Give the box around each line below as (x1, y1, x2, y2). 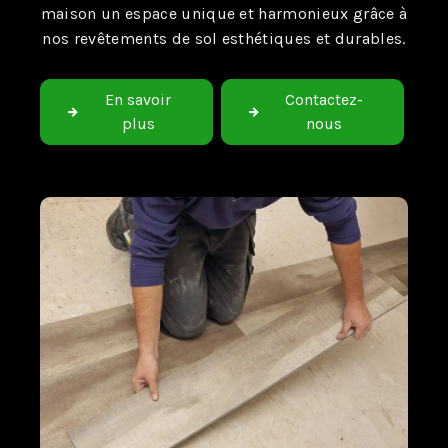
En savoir (105, 90, 172, 109)
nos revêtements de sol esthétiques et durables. (42, 29, 406, 48)
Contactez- (285, 90, 364, 109)
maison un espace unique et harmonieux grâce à (40, 4, 408, 23)
